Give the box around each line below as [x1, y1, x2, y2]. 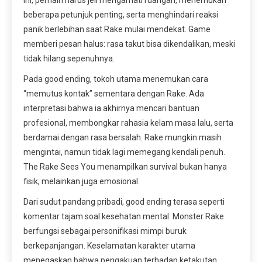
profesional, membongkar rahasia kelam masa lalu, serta [23, 118, 233, 128]
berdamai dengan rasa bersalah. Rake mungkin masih [23, 133, 222, 143]
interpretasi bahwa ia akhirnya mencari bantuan [23, 104, 199, 113]
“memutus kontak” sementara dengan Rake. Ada [23, 89, 204, 99]
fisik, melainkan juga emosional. [23, 177, 140, 187]
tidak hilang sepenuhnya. [23, 54, 115, 64]
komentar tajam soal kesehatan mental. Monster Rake [23, 212, 224, 222]
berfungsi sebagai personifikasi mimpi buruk [23, 226, 187, 236]
